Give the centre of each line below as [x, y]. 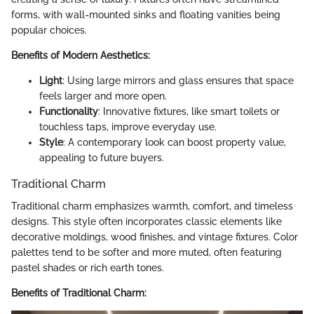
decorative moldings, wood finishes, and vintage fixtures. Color [155, 237]
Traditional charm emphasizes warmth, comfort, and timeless [152, 206]
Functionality [69, 111]
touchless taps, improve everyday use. [128, 127]
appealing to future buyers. [102, 157]
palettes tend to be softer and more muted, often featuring [146, 253]
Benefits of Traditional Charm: [79, 293]
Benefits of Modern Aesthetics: [81, 55]
